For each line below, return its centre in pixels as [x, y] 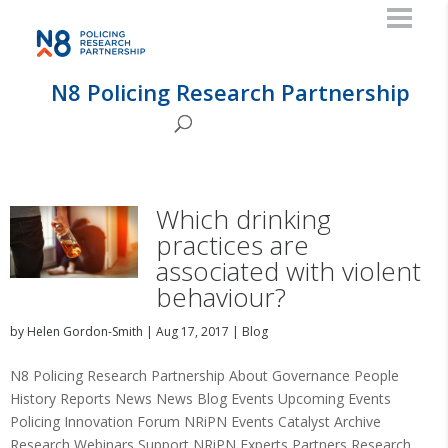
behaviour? [220, 297]
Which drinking [243, 219]
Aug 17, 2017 [192, 331]
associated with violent [288, 271]
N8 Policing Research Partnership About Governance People [204, 375]
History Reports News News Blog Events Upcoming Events [200, 398]
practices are [232, 245]
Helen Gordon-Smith [85, 331]
